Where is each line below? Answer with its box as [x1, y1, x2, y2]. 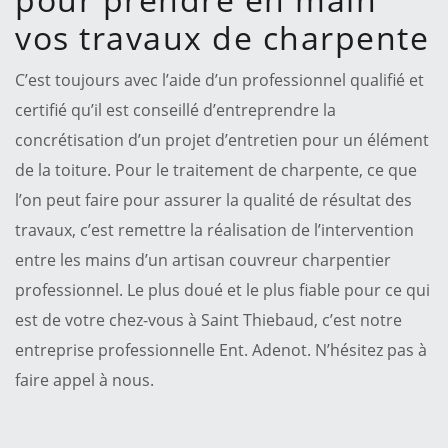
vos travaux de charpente [15, 15, 429, 59]
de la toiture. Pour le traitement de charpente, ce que [15, 158, 417, 181]
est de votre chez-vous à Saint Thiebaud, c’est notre [15, 308, 402, 331]
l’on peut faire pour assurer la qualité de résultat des [15, 188, 412, 211]
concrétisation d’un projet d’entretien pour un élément [15, 128, 429, 151]
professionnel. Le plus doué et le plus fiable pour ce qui [15, 278, 430, 301]
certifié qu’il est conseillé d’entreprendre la [15, 98, 336, 121]
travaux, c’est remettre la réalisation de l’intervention [15, 218, 414, 241]
